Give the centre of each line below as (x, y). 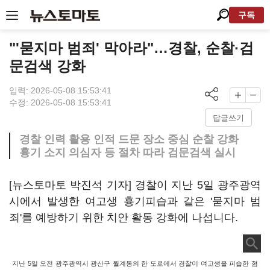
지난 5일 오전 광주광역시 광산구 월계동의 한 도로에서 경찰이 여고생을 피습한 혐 (135, 263)
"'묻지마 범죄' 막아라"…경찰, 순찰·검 (131, 48)
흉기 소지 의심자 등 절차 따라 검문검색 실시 (127, 152)
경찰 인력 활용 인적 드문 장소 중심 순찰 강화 (129, 139)
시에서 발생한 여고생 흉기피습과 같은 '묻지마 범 (135, 201)
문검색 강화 (47, 66)
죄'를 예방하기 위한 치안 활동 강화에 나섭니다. (124, 218)
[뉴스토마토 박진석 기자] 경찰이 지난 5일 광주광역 (135, 185)
